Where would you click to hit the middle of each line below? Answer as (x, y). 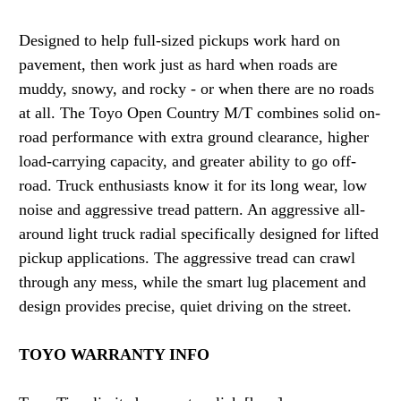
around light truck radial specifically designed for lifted (198, 234)
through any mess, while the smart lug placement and (192, 282)
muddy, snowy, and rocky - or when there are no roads (196, 89)
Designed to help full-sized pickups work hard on (179, 41)
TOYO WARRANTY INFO (114, 355)
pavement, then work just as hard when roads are (178, 65)
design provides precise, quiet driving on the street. (185, 307)
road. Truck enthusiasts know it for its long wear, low (192, 186)
